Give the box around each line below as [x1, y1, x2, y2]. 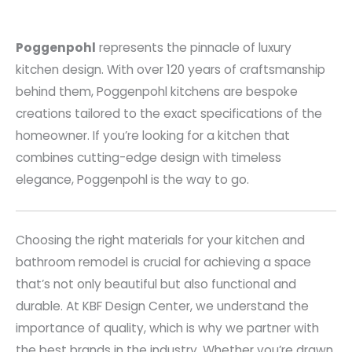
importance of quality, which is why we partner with [16, 320, 319, 337]
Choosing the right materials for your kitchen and [16, 232, 305, 249]
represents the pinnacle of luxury [96, 39, 291, 57]
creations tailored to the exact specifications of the [16, 105, 322, 123]
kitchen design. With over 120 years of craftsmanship [16, 61, 325, 79]
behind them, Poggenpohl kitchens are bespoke [16, 83, 298, 101]
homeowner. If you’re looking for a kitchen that [16, 127, 290, 145]
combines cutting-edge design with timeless [16, 149, 281, 167]
